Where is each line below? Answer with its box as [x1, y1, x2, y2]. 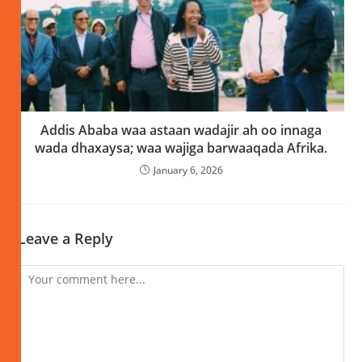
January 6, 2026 [153, 163, 223, 178]
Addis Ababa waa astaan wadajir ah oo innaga [40, 121, 322, 140]
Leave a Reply [18, 229, 114, 249]
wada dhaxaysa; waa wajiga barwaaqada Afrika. [35, 139, 327, 158]
